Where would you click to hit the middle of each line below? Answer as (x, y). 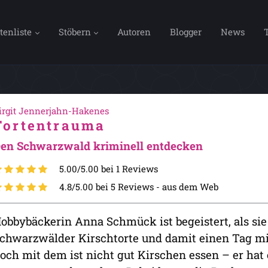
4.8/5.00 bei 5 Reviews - (111, 187)
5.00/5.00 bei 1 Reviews (109, 169)
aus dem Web (190, 187)
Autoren (134, 31)
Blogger (186, 31)
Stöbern (74, 31)
